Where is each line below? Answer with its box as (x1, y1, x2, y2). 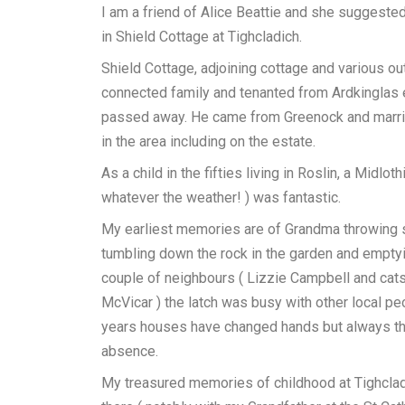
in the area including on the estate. (101, 133, 316, 150)
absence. (101, 343, 158, 360)
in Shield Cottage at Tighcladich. (101, 28, 302, 45)
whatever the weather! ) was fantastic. (101, 189, 341, 206)
